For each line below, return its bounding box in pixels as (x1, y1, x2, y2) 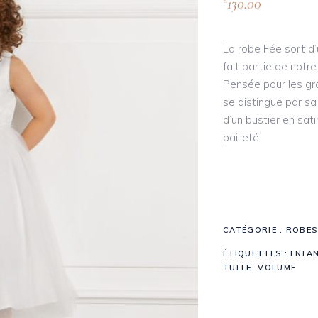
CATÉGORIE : (223, 225, 286, 236)
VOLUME (258, 263, 297, 273)
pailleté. (223, 131, 261, 145)
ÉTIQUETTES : (223, 248, 291, 259)
